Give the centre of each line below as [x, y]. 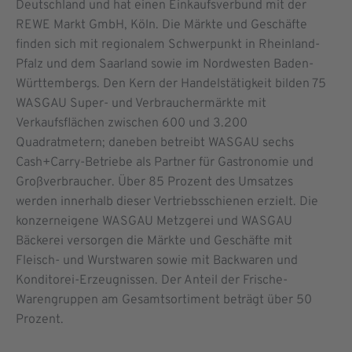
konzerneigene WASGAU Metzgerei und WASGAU [154, 221]
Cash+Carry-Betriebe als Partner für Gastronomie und [165, 162]
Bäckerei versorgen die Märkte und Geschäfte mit [154, 241]
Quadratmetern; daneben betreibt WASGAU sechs [155, 143]
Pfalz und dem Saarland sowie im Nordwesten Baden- [165, 64]
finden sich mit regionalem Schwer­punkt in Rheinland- [168, 44]
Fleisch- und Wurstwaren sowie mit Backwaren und [157, 260]
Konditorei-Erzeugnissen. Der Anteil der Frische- [152, 280]
